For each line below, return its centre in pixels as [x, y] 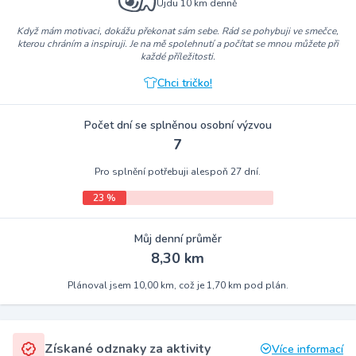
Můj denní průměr [178, 238]
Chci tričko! [184, 83]
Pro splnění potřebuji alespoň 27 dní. [178, 171]
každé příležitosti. [178, 56]
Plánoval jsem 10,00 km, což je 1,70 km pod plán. [178, 285]
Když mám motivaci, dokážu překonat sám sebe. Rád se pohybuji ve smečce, [178, 31]
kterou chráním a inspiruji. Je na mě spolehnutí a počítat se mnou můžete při [178, 43]
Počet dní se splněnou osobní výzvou [178, 125]
